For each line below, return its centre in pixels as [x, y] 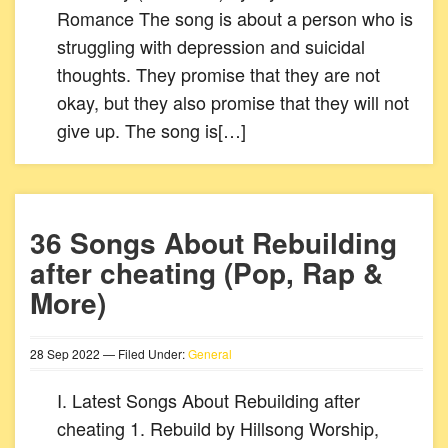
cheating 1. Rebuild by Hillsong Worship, [218, 428]
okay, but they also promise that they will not [233, 102]
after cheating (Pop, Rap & [206, 272]
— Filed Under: [144, 353]
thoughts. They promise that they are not [218, 74]
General [210, 353]
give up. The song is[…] [151, 130]
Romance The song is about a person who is [235, 18]
